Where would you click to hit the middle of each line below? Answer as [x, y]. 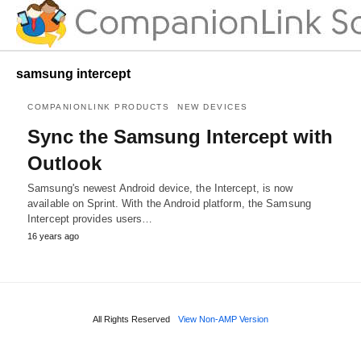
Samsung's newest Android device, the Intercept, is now [160, 188]
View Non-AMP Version [223, 319]
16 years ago [53, 236]
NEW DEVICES [213, 106]
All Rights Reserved [131, 319]
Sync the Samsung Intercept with [180, 136]
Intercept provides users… [90, 218]
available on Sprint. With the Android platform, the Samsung [169, 203]
